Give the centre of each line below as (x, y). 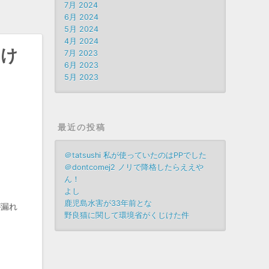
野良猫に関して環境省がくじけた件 (127, 215)
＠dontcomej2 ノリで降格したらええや (134, 167)
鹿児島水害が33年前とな (108, 203)
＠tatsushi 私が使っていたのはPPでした (136, 155)
